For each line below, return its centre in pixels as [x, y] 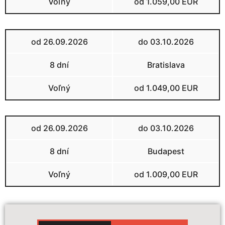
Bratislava [166, 65]
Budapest [166, 151]
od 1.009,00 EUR [166, 175]
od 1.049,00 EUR [166, 88]
